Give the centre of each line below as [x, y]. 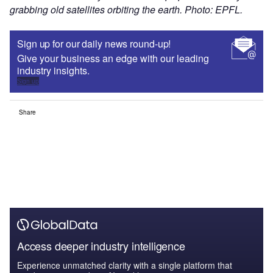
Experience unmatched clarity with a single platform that [125, 265]
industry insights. [53, 71]
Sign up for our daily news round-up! [94, 44]
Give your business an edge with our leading [113, 58]
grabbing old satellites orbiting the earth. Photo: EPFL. [126, 10]
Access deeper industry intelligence [101, 246]
